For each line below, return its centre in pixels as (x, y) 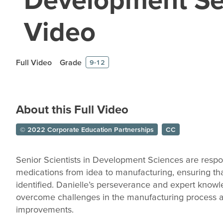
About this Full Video (72, 109)
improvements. (45, 209)
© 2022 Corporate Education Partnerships (87, 129)
